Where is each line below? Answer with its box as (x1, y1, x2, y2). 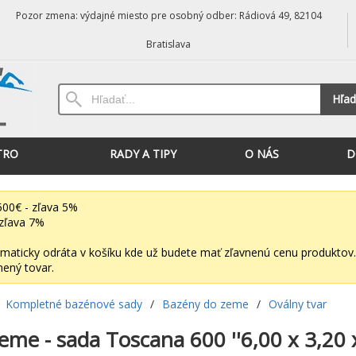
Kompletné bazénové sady (5, 296, 142, 311)
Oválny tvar (268, 296, 327, 311)
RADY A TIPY (109, 146, 176, 161)
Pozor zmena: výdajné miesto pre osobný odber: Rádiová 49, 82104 (15, 9, 322, 22)
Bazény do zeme (161, 296, 249, 311)
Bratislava (146, 37, 192, 51)
